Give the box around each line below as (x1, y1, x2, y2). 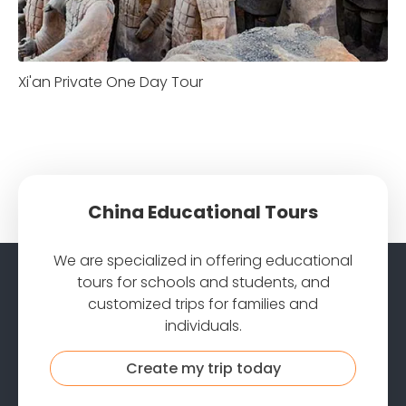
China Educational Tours (88, 199, 318, 226)
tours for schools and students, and (76, 271, 330, 293)
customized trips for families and (88, 293, 318, 314)
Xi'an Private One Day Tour (18, 71, 203, 92)
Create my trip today (125, 357, 281, 379)
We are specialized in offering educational (53, 249, 353, 271)
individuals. (164, 314, 242, 336)
